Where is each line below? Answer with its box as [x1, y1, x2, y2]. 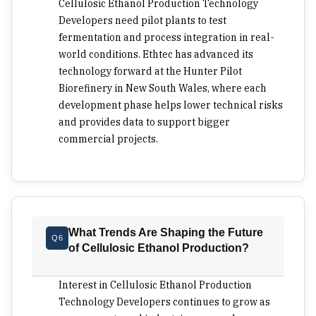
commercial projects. [59, 133, 158, 146]
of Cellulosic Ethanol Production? [68, 242, 250, 255]
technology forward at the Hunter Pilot [59, 65, 242, 78]
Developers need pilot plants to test [59, 14, 226, 28]
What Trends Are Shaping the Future [68, 226, 264, 239]
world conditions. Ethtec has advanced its [59, 48, 253, 61]
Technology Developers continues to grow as [59, 296, 270, 309]
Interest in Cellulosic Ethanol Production [59, 279, 252, 292]
